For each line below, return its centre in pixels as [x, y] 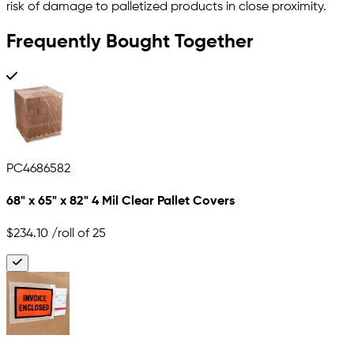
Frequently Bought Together [130, 42]
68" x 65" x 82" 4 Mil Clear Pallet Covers [121, 202]
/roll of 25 [77, 233]
